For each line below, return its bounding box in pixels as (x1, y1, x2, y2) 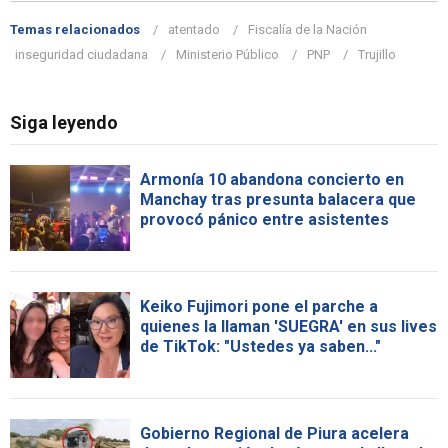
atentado (168, 22, 220, 38)
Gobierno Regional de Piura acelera (140, 424, 409, 444)
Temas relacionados (10, 22, 140, 38)
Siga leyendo (10, 112, 118, 134)
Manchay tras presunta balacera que (140, 190, 416, 210)
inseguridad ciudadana (15, 47, 148, 63)
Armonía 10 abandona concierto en (140, 170, 404, 190)
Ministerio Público (176, 47, 279, 63)
